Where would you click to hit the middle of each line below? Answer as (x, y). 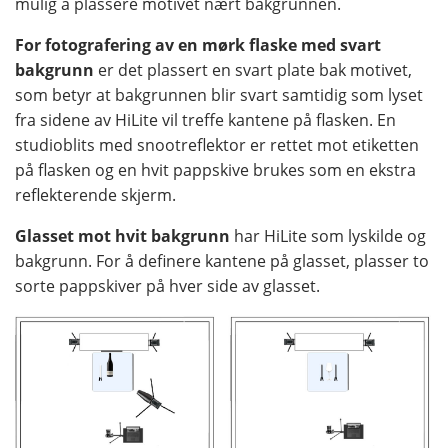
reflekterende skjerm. (95, 195)
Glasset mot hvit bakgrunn (122, 236)
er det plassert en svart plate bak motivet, (253, 70)
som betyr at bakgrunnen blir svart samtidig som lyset (219, 95)
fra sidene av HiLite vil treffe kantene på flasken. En (205, 120)
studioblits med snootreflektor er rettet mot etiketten (217, 145)
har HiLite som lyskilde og (328, 236)
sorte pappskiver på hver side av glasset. (167, 286)
